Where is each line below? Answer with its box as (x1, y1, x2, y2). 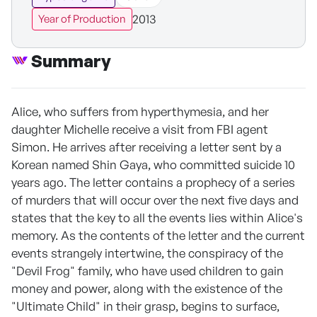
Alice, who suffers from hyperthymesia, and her (11, 103, 269, 119)
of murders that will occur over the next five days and (11, 192, 299, 207)
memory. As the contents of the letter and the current (11, 227, 305, 243)
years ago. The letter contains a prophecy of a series (11, 174, 295, 190)
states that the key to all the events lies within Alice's (11, 209, 303, 225)
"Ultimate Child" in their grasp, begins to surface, (11, 298, 279, 313)
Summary (31, 50, 111, 71)
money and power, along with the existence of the (11, 280, 282, 296)
